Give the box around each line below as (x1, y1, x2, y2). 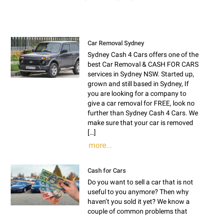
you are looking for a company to (88, 89, 187, 97)
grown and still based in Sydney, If (88, 79, 189, 88)
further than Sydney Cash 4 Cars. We (88, 109, 199, 117)
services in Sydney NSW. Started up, (88, 70, 195, 78)
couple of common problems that (88, 207, 188, 215)
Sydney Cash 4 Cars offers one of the (88, 50, 199, 58)
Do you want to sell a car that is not (88, 178, 194, 186)
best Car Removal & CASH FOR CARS (88, 60, 199, 68)
